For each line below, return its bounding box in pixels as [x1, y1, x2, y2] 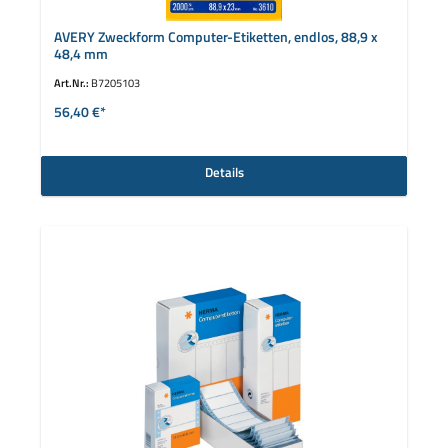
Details [204, 162, 244, 183]
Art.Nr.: [53, 74, 91, 92]
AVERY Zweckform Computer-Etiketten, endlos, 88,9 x [53, 26, 378, 49]
